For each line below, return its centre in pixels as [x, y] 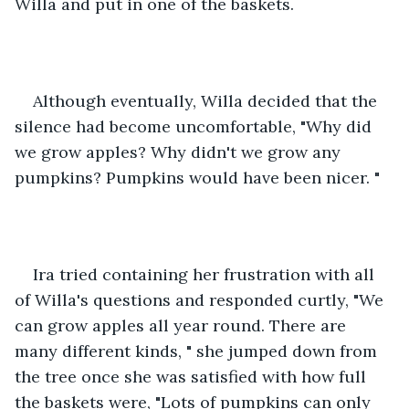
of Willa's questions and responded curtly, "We [201, 299]
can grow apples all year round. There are [183, 325]
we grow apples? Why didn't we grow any [180, 152]
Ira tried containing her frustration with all [206, 274]
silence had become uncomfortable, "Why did [195, 126]
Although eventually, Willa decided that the [207, 100]
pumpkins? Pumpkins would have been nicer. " [197, 177]
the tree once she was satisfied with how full [193, 376]
